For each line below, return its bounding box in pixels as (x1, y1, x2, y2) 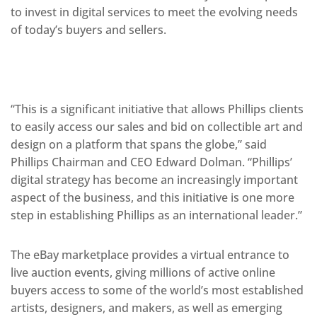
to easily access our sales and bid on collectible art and (11, 119, 303, 135)
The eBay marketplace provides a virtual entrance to (11, 247, 289, 263)
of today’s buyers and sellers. (11, 22, 166, 38)
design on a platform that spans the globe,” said (11, 137, 267, 153)
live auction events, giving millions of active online (11, 265, 275, 281)
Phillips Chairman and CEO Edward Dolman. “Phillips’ (11, 154, 292, 171)
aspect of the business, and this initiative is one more (11, 190, 294, 206)
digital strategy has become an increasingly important (11, 172, 298, 188)
